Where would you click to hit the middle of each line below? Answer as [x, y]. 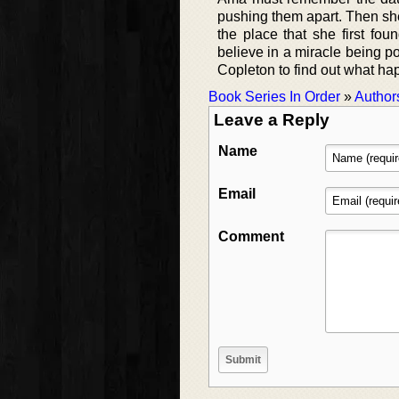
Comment [251, 236]
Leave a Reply [272, 120]
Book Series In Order [274, 97]
